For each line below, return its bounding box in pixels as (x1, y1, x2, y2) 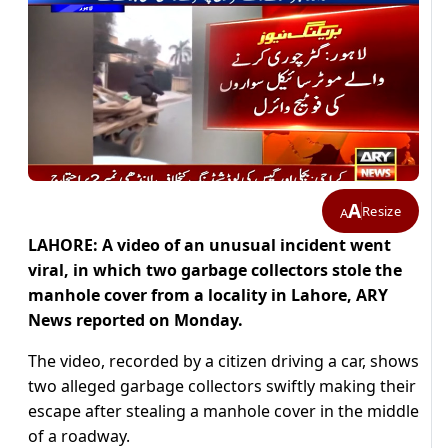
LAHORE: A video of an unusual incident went (28, 234, 391, 257)
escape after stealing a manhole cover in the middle (28, 400, 419, 423)
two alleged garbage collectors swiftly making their (28, 375, 416, 398)
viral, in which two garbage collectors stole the (28, 259, 402, 282)
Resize (362, 201, 401, 220)
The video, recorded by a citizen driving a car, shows (28, 350, 419, 373)
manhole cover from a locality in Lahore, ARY (28, 284, 388, 307)
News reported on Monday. (28, 309, 243, 332)
